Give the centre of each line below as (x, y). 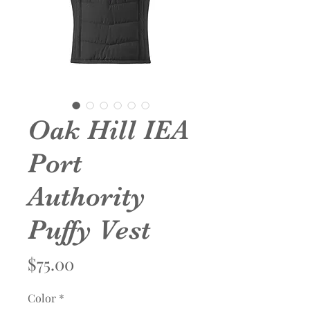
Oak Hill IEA (108, 130)
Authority (86, 197)
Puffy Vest (89, 230)
